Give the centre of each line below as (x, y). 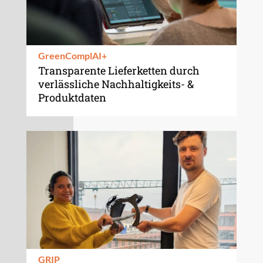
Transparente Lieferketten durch (119, 70)
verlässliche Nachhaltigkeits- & (116, 84)
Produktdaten (72, 97)
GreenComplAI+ (72, 55)
